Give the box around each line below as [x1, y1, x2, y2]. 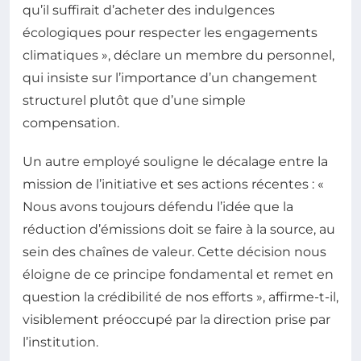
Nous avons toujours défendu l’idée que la [23, 199, 293, 215]
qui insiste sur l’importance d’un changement [23, 70, 317, 86]
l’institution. [23, 334, 98, 351]
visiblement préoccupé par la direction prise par [23, 312, 330, 328]
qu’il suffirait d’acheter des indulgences [23, 2, 275, 19]
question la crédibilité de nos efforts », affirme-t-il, [23, 289, 338, 305]
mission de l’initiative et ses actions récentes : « [23, 176, 324, 193]
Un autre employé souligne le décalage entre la [23, 154, 328, 170]
